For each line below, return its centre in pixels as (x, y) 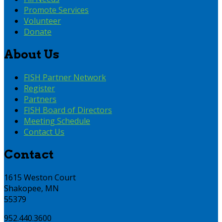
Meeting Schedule (57, 121)
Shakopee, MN (31, 188)
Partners (40, 99)
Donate (38, 32)
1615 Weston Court (40, 177)
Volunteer (42, 21)
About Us (32, 55)
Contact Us (44, 132)
